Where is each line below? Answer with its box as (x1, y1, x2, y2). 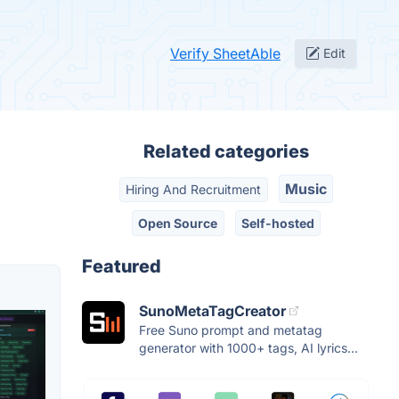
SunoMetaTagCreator (139, 301, 286, 320)
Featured (82, 255, 161, 277)
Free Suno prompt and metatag (139, 322, 322, 338)
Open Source (138, 215, 218, 231)
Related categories (143, 141, 309, 162)
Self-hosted (240, 215, 314, 231)
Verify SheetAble (170, 45, 281, 62)
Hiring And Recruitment (126, 182, 262, 198)
